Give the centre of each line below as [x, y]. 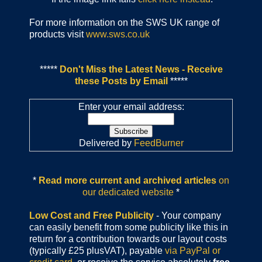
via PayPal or [193, 251]
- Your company [187, 216]
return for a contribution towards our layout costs [128, 239]
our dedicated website [128, 192]
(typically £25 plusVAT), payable [97, 251]
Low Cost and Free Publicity [92, 216]
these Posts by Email [121, 81]
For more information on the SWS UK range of [124, 23]
